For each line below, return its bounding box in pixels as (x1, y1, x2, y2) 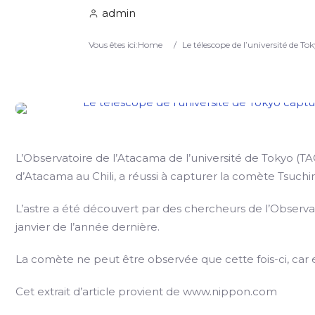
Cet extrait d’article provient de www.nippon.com (15, 285, 277, 298)
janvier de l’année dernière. (15, 220, 160, 233)
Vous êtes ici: (89, 39, 138, 50)
